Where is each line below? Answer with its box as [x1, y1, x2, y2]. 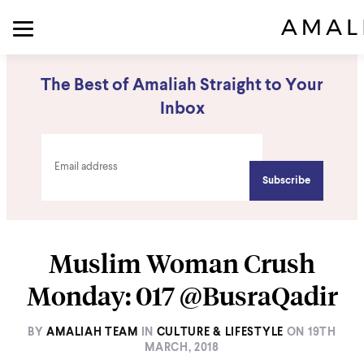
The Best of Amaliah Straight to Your [41, 77, 323, 94]
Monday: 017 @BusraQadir [26, 279, 338, 312]
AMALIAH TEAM [46, 327, 138, 338]
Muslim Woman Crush [49, 247, 315, 279]
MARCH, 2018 [145, 342, 219, 353]
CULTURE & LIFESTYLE [156, 327, 284, 338]
